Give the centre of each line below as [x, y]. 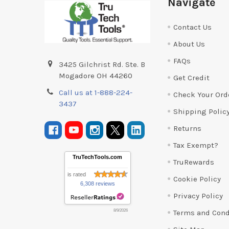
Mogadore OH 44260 [96, 75]
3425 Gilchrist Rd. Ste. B [102, 64]
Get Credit [191, 77]
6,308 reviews [97, 183]
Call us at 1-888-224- [96, 92]
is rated [76, 174]
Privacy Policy [198, 196]
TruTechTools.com [98, 157]
